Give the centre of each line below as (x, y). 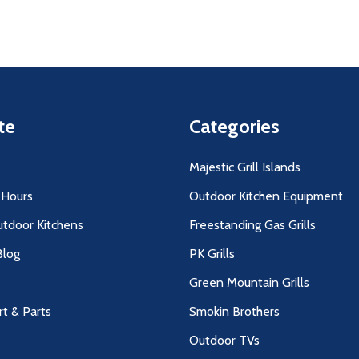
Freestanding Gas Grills (252, 225)
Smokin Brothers (234, 312)
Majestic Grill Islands (245, 167)
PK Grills (212, 254)
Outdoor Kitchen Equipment (266, 196)
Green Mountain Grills (249, 283)
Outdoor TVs (224, 341)
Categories (234, 127)
